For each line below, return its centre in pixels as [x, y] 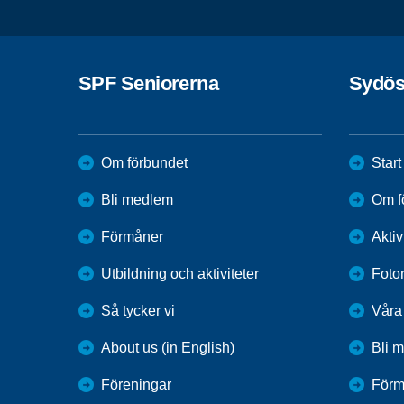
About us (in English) [168, 347]
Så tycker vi [138, 310]
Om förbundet [144, 162]
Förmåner [132, 236]
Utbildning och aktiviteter [180, 273]
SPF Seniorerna [149, 83]
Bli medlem [137, 199]
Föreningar [136, 384]
